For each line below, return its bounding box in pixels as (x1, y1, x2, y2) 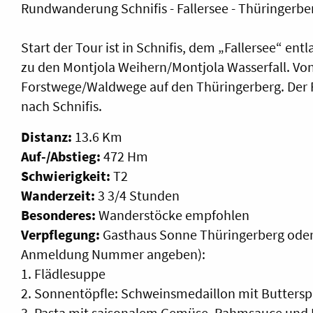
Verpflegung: (21, 225, 100, 243)
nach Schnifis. (21, 96, 102, 115)
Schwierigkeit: (21, 166, 110, 184)
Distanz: (21, 127, 72, 145)
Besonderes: (21, 205, 96, 224)
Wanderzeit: (21, 186, 95, 204)
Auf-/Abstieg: (21, 147, 103, 165)
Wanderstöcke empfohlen (96, 205, 249, 224)
